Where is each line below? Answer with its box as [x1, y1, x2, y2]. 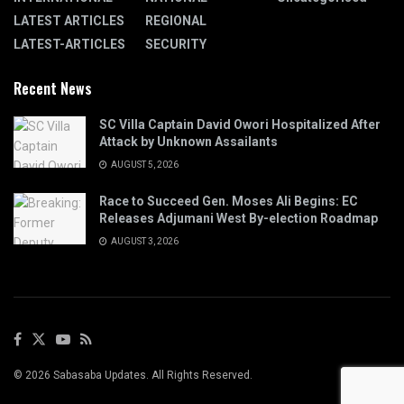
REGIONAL [145, 14, 207, 29]
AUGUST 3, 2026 [109, 236, 179, 247]
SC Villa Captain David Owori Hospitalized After [99, 117, 381, 133]
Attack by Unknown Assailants [99, 134, 278, 150]
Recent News [14, 78, 92, 100]
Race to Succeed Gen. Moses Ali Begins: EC [99, 194, 358, 209]
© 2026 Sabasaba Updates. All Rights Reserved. [14, 368, 252, 381]
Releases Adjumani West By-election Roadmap [99, 211, 378, 226]
